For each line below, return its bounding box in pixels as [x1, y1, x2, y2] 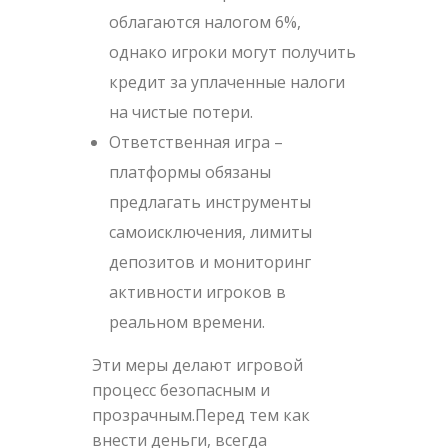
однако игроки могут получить [109, 40, 357, 63]
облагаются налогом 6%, [109, 10, 302, 33]
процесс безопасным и [91, 378, 270, 401]
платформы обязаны [109, 160, 272, 183]
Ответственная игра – [109, 130, 284, 153]
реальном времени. [109, 310, 266, 333]
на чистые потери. [109, 100, 254, 123]
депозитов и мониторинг [109, 250, 312, 273]
